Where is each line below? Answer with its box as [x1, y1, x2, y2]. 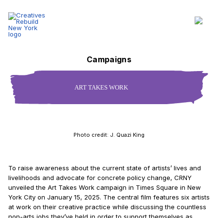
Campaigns [87, 54, 131, 64]
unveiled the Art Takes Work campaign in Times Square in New [8, 183, 201, 191]
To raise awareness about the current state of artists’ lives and [8, 164, 201, 172]
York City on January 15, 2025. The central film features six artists [8, 193, 210, 201]
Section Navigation [8, 53, 65, 60]
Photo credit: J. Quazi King [73, 131, 145, 138]
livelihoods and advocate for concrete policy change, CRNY [8, 174, 192, 182]
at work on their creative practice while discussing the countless [8, 203, 206, 211]
